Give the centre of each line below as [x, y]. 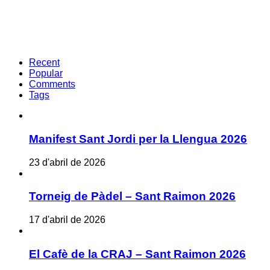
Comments [52, 84]
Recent [44, 63]
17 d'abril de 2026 [67, 220]
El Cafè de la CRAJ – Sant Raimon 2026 [137, 254]
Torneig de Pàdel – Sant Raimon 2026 [132, 196]
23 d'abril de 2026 [67, 162]
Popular [46, 74]
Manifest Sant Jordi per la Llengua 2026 [138, 139]
